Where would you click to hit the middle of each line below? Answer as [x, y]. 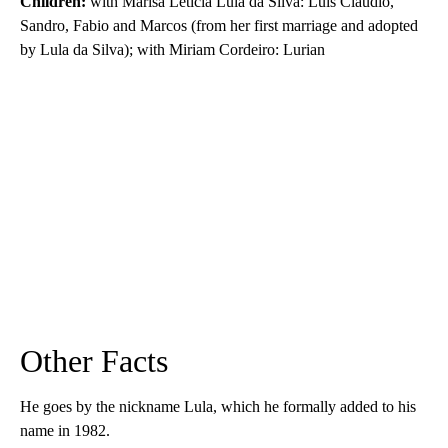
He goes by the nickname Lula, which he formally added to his [218, 407]
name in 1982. [65, 431]
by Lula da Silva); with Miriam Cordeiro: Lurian [172, 50]
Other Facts [94, 361]
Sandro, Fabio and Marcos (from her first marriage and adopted [219, 26]
